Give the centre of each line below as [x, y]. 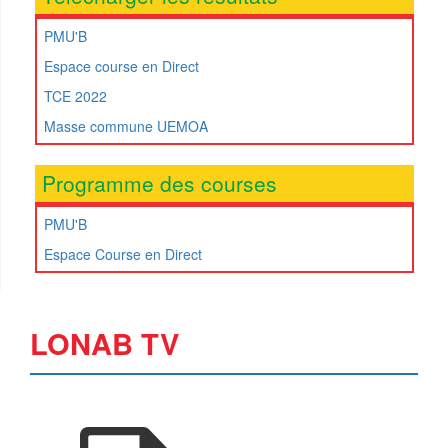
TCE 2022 [75, 96]
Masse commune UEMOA [126, 126]
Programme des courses [159, 183]
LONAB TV [104, 343]
